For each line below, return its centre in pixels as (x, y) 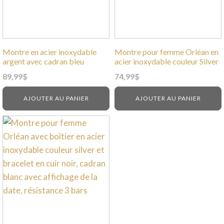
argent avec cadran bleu (43, 61)
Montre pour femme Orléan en (166, 51)
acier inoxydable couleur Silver (166, 61)
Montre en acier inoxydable (49, 51)
